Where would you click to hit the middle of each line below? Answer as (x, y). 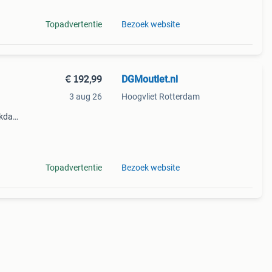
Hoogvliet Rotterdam (160, 97)
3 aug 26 (85, 97)
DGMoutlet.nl (149, 79)
